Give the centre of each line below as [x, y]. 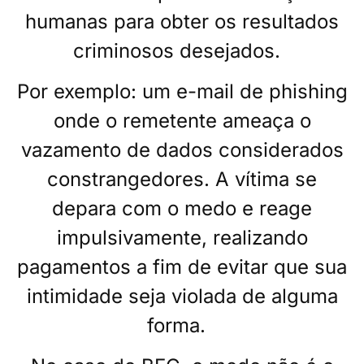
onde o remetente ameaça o [182, 121]
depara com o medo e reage [182, 209]
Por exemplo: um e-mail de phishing [182, 92]
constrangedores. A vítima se [182, 180]
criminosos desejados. [179, 50]
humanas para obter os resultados [182, 21]
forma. [179, 326]
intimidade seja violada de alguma [182, 297]
